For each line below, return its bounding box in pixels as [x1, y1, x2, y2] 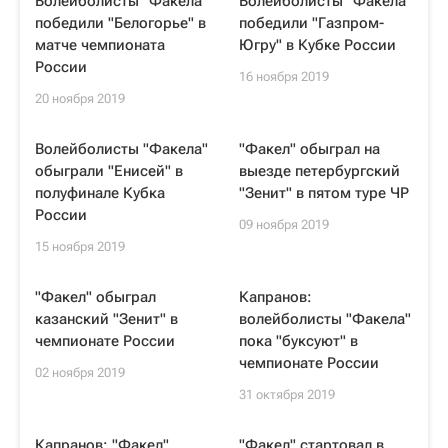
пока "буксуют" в [239, 332, 358, 350]
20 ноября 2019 [35, 91, 125, 106]
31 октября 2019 [239, 387, 335, 402]
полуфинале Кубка [35, 184, 165, 202]
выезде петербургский [239, 162, 400, 180]
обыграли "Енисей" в [35, 162, 183, 180]
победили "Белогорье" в [35, 14, 206, 32]
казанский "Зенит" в [35, 310, 178, 328]
